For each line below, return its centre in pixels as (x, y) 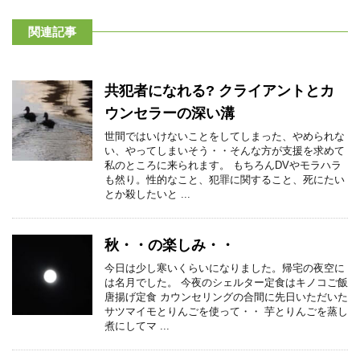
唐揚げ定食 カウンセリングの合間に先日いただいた (226, 297)
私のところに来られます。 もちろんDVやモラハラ (223, 165)
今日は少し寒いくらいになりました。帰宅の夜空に (225, 268)
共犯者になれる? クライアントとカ (219, 91)
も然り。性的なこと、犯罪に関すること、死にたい (225, 180)
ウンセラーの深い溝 (170, 113)
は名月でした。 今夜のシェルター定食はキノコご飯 (226, 282)
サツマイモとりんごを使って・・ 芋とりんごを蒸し (226, 311)
